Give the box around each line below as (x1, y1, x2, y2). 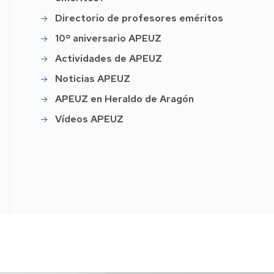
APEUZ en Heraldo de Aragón (55, 92, 194, 105)
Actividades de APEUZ (55, 51, 163, 65)
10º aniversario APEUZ (55, 31, 162, 45)
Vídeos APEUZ (55, 112, 124, 125)
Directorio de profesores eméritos (55, 11, 224, 24)
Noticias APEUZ (55, 72, 131, 85)
